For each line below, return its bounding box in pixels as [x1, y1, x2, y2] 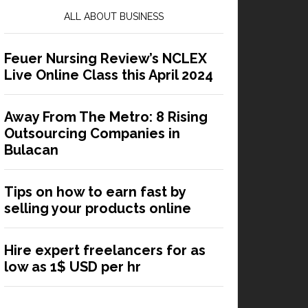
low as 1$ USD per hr [4, 258, 141, 275]
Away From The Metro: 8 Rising [4, 108, 208, 125]
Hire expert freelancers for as [4, 241, 206, 258]
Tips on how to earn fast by [4, 183, 186, 200]
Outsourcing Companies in [4, 124, 180, 142]
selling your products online [4, 199, 191, 217]
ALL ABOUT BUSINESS [64, 10, 164, 22]
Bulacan [4, 141, 58, 158]
